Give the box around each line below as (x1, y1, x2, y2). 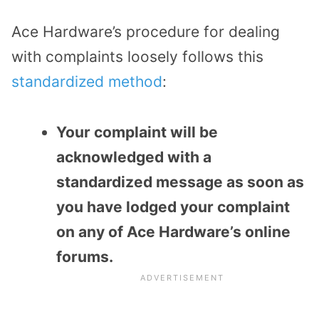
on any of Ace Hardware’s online (56, 222, 291, 241)
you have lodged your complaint (56, 197, 290, 216)
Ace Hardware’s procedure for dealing (11, 23, 280, 41)
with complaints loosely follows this (11, 48, 263, 66)
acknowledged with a (56, 147, 211, 166)
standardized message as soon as (56, 172, 304, 191)
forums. (56, 247, 113, 266)
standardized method (11, 73, 162, 91)
